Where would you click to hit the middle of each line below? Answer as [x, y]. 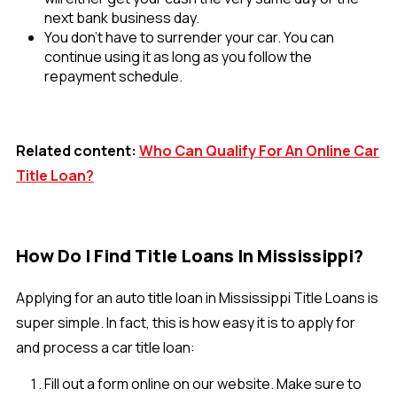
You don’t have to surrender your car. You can [189, 38]
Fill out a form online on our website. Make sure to [203, 384]
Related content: [78, 151]
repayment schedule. [113, 77]
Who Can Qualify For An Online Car [259, 151]
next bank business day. [122, 18]
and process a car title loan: [105, 348]
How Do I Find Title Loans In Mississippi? [190, 256]
